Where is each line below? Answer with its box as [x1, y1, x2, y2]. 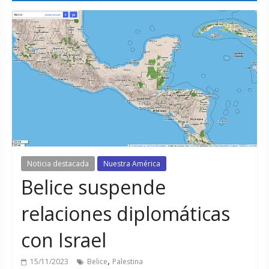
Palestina [112, 256, 143, 267]
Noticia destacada [26, 159, 89, 169]
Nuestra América [103, 159, 160, 169]
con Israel [20, 227, 106, 253]
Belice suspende [20, 174, 166, 201]
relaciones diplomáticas [20, 201, 230, 227]
